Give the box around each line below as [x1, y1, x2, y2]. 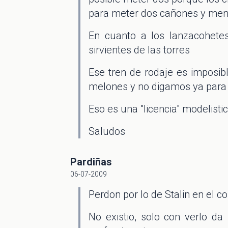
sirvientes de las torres [89, 44, 190, 56]
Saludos [89, 125, 125, 137]
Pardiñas [70, 156, 112, 168]
